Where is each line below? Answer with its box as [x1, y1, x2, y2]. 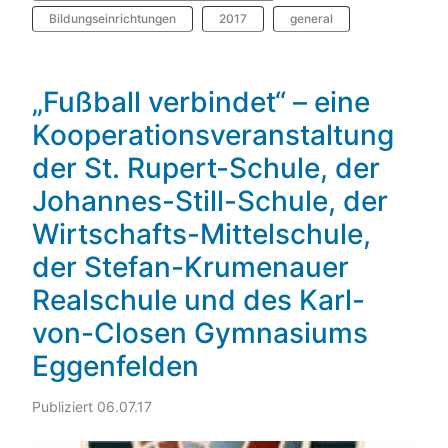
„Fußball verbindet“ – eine [32, 85, 370, 120]
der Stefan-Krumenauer [32, 250, 349, 285]
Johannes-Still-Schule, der [32, 184, 388, 219]
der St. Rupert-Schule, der [32, 151, 380, 186]
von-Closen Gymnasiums [32, 316, 368, 351]
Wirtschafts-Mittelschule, [32, 217, 371, 252]
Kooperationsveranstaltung [32, 118, 394, 153]
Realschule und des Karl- [32, 283, 365, 318]
